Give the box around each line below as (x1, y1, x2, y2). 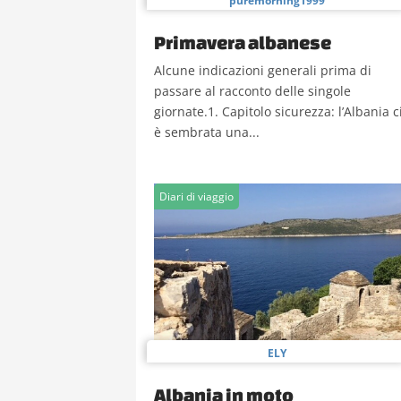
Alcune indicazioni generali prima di (154, 62, 371, 79)
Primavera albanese (154, 31, 331, 53)
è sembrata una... (154, 124, 260, 141)
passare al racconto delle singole (154, 82, 351, 99)
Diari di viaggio (159, 189, 234, 204)
